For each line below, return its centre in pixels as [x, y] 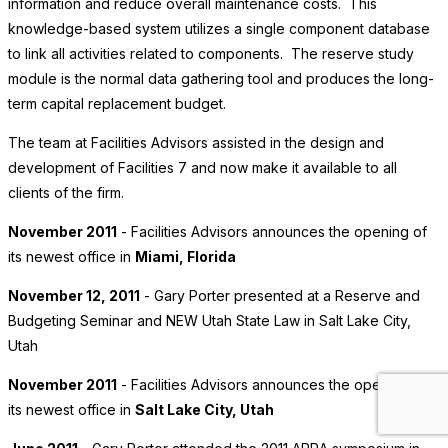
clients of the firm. [66, 193]
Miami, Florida [185, 257]
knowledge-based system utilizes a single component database [219, 29]
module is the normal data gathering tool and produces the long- [221, 79]
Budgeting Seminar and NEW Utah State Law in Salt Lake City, [209, 321]
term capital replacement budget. [119, 104]
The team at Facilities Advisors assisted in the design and [196, 143]
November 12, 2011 [74, 296]
